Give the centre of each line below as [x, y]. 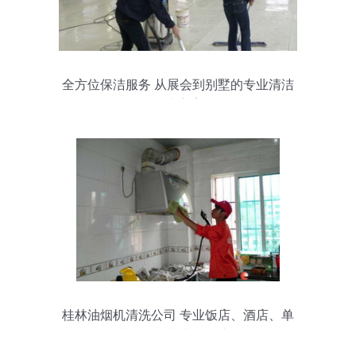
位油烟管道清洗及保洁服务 [178, 335]
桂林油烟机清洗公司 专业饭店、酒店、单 [178, 315]
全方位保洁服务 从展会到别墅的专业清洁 [178, 85]
